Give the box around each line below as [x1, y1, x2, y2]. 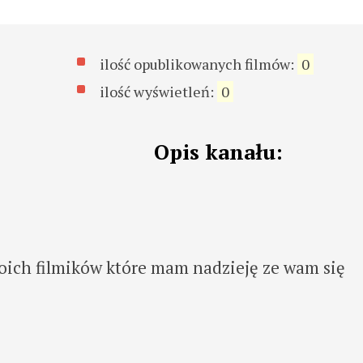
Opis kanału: [153, 137, 283, 165]
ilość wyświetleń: [100, 81, 218, 101]
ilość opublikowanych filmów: [100, 53, 298, 74]
